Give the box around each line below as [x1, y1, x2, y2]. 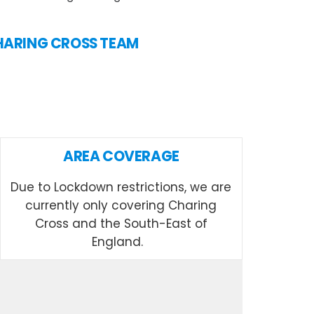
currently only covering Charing [25, 196, 217, 214]
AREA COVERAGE [63, 146, 179, 166]
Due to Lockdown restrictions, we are [11, 178, 232, 196]
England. [92, 233, 151, 250]
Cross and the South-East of [34, 214, 207, 232]
